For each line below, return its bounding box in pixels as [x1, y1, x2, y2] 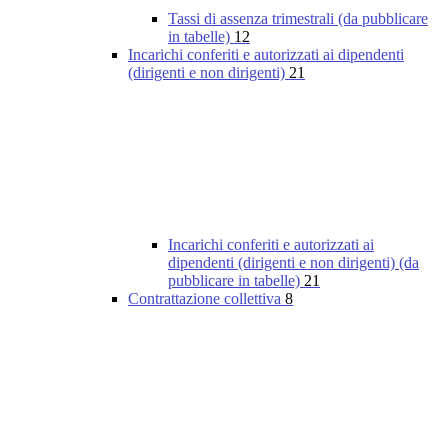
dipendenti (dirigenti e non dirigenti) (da [168, 254, 419, 272]
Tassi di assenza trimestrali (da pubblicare [168, 10, 428, 28]
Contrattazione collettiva [128, 290, 285, 308]
